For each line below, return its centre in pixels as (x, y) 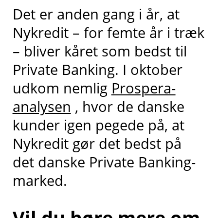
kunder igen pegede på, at (98, 125)
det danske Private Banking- (104, 162)
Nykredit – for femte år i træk (108, 33)
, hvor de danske (127, 107)
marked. (40, 181)
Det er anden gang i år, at (96, 14)
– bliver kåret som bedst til (100, 51)
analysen (42, 107)
